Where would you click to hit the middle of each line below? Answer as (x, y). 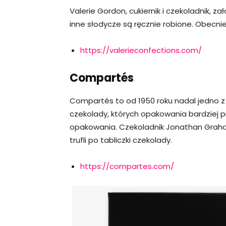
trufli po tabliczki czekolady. (121, 140)
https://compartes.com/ (127, 166)
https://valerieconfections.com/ (141, 50)
